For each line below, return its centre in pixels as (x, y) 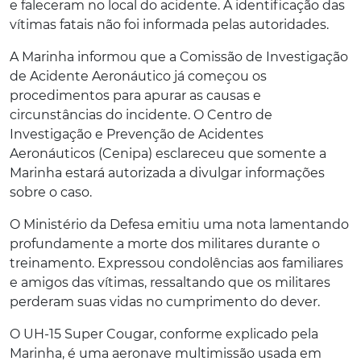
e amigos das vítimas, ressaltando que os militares (170, 282)
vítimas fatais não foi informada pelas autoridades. (169, 24)
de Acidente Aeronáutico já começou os (138, 76)
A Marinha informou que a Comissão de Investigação (179, 56)
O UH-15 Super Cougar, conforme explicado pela (164, 334)
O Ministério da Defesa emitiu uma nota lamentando (179, 224)
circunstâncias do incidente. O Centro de (141, 114)
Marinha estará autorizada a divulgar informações (167, 172)
